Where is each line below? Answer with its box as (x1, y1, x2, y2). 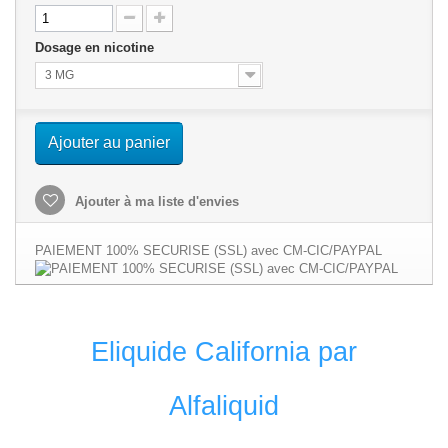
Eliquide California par (91, 337, 357, 368)
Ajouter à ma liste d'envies (71, 194, 239, 210)
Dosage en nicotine (35, 40, 158, 56)
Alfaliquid (169, 391, 279, 422)
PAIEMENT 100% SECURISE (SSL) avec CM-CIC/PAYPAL (35, 243, 382, 259)
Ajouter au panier (48, 134, 170, 152)
